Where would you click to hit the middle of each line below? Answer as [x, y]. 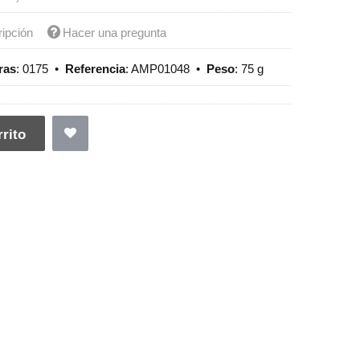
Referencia [96, 69]
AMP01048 [161, 69]
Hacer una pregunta [115, 32]
